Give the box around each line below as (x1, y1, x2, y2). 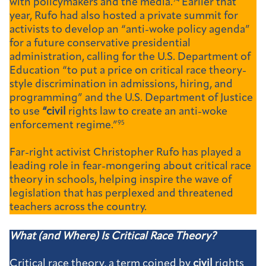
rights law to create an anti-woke (66, 106, 227, 118)
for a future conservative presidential (9, 38, 191, 50)
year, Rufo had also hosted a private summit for (9, 11, 238, 23)
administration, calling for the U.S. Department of (9, 52, 251, 64)
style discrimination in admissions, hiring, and (9, 79, 233, 91)
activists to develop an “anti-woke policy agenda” (9, 24, 250, 36)
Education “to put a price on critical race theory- (9, 65, 246, 77)
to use (9, 106, 42, 118)
